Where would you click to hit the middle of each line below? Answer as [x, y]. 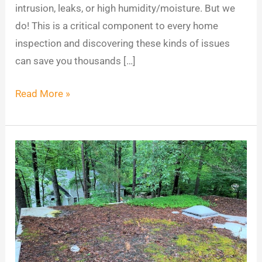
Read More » [43, 93]
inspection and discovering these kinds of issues [123, 43]
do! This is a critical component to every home [117, 26]
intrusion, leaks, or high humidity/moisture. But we [125, 8]
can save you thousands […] [76, 61]
